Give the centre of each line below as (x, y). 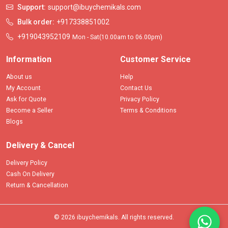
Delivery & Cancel (40, 146)
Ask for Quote (26, 99)
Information (29, 60)
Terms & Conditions (148, 111)
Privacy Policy (140, 99)
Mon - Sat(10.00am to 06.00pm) (117, 37)
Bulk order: (36, 22)
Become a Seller (30, 111)
